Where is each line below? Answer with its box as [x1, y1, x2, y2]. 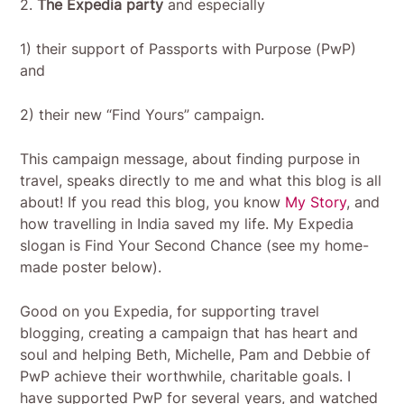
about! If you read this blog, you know [20, 192, 286, 211]
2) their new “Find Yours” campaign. [20, 105, 265, 124]
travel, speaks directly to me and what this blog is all [20, 170, 382, 189]
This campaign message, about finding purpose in [20, 149, 361, 168]
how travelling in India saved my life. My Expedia [20, 214, 354, 233]
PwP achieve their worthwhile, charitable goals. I [20, 366, 352, 385]
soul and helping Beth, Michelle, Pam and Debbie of [20, 344, 372, 363]
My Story [285, 192, 347, 211]
